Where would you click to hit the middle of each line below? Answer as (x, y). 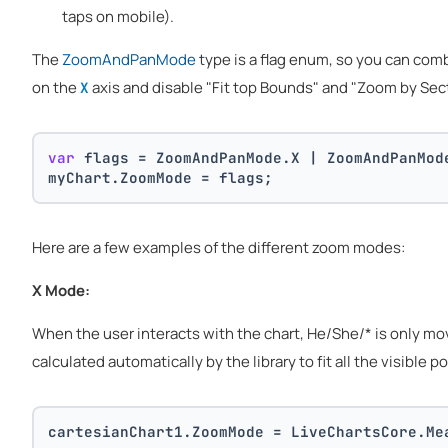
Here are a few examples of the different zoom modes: (218, 247)
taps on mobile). (118, 16)
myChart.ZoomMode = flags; (161, 177)
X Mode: (61, 290)
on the (56, 87)
